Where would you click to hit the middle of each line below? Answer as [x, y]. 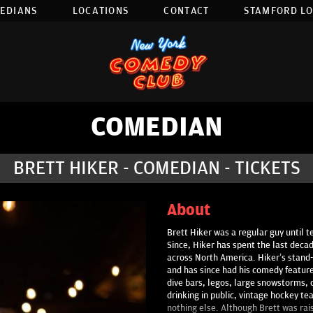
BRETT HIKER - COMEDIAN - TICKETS [156, 168]
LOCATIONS [101, 11]
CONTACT [187, 11]
